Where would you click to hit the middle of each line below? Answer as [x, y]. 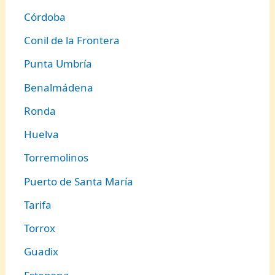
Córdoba [45, 17]
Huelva [42, 134]
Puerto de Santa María [79, 181]
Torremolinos [56, 158]
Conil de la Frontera [72, 41]
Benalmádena [59, 87]
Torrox [40, 228]
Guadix [41, 252]
